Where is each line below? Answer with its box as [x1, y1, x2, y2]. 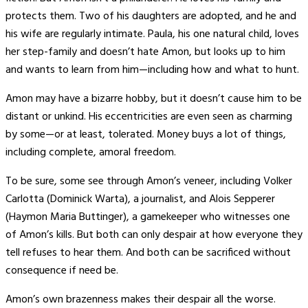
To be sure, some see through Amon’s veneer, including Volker [5, 173, 292, 191]
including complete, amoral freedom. [5, 144, 176, 162]
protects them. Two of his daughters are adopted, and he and [5, 8, 296, 26]
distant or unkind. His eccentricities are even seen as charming [5, 108, 292, 126]
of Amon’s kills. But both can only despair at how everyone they [5, 226, 302, 245]
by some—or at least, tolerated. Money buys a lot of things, [5, 126, 286, 144]
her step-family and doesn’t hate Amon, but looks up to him [5, 43, 285, 62]
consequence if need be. [5, 262, 118, 280]
